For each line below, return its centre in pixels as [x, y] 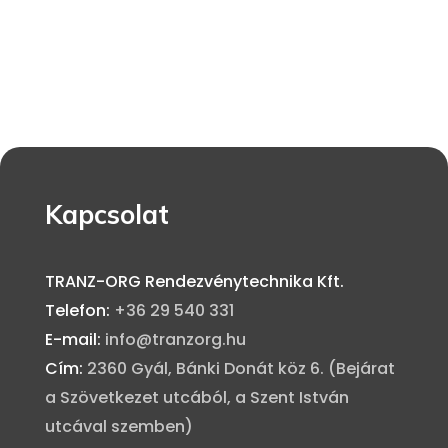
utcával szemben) [118, 426]
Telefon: [79, 310]
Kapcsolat [106, 214]
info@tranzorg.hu [175, 339]
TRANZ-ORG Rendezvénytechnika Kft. [194, 281]
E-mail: [74, 339]
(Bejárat [361, 368]
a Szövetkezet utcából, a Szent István [196, 397]
